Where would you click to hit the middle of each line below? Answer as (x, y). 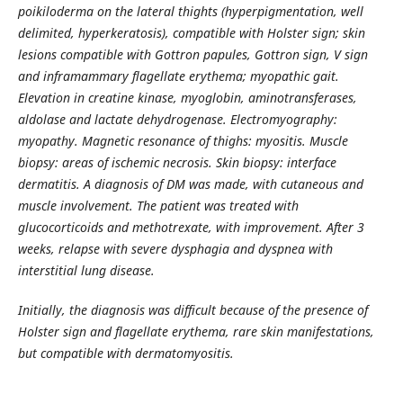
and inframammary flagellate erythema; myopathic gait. (178, 76)
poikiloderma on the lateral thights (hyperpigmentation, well (190, 11)
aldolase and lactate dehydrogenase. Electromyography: (177, 119)
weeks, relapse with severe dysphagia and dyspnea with (175, 249)
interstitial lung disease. (86, 270)
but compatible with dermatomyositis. (125, 354)
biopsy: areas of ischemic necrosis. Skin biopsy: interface (177, 162)
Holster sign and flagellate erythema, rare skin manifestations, (196, 332)
